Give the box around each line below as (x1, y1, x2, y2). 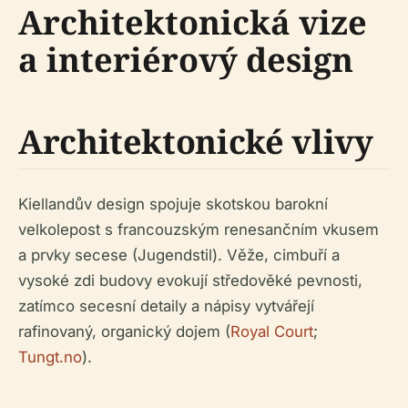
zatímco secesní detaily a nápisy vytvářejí (18, 297, 314, 316)
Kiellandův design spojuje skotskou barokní (18, 195, 328, 214)
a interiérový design (18, 37, 353, 83)
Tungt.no (18, 348, 82, 367)
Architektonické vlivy (18, 119, 373, 165)
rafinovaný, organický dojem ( (18, 322, 230, 342)
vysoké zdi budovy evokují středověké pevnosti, (18, 271, 362, 291)
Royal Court (230, 322, 313, 342)
